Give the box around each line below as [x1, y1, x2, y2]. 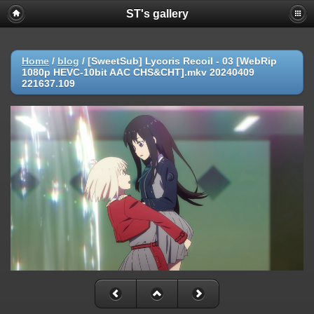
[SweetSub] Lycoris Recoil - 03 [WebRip [88, 55, 277, 67]
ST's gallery [125, 8, 189, 20]
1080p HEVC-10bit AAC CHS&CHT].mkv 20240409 [22, 67, 254, 78]
